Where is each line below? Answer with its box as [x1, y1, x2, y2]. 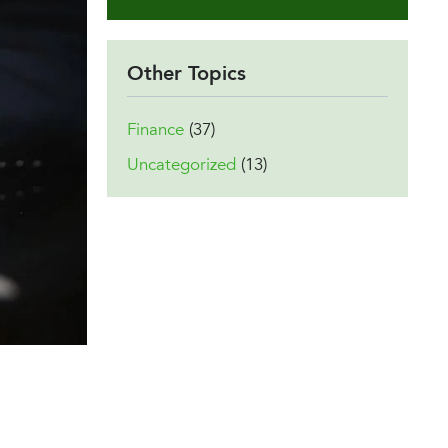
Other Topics [127, 60, 246, 88]
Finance [127, 117, 184, 141]
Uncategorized [127, 152, 236, 176]
